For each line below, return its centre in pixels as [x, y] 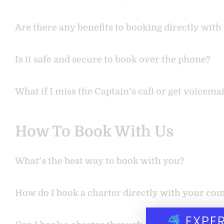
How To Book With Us [94, 132]
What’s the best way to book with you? [100, 161]
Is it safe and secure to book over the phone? [113, 60]
